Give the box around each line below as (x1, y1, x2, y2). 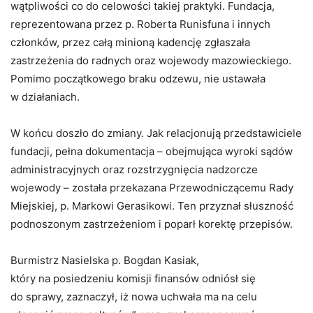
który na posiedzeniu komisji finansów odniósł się (10, 272, 256, 285)
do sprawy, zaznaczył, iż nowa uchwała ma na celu (10, 290, 257, 303)
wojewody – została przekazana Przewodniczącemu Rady (10, 181, 293, 194)
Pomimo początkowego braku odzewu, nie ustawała (10, 72, 265, 85)
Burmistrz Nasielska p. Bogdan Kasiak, (10, 254, 199, 267)
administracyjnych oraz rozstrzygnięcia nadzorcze (10, 163, 258, 176)
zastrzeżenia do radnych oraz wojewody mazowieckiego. (10, 54, 291, 67)
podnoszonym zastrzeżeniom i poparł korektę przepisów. (10, 217, 293, 231)
